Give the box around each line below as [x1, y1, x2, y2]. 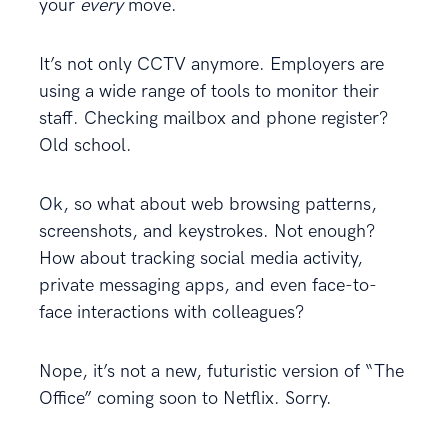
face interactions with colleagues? [39, 301, 304, 323]
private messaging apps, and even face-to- [39, 274, 377, 296]
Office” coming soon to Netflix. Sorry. [39, 387, 332, 409]
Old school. [39, 134, 137, 156]
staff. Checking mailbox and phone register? [39, 107, 388, 129]
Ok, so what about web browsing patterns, [39, 193, 377, 215]
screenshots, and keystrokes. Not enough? [39, 220, 375, 242]
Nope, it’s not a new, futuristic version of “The [39, 360, 404, 382]
